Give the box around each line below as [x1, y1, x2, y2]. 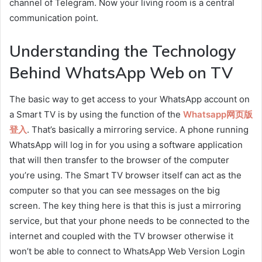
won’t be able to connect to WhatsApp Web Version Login [9, 245, 245, 257]
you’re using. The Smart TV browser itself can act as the [9, 169, 242, 181]
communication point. [9, 12, 98, 24]
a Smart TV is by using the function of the [9, 108, 183, 120]
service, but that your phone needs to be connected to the [9, 215, 250, 226]
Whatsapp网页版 [183, 108, 253, 120]
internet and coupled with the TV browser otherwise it [9, 230, 233, 242]
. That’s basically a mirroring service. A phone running [27, 123, 249, 135]
